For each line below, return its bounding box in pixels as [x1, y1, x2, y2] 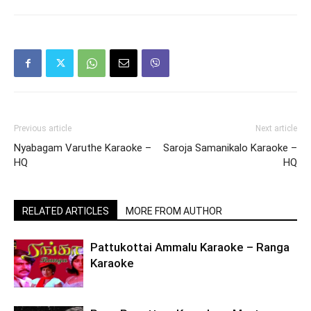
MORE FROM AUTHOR [126, 205, 222, 217]
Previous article [14, 124, 72, 133]
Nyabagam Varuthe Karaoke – [14, 142, 151, 154]
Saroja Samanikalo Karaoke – [163, 142, 297, 154]
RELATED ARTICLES [22, 205, 109, 217]
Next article [255, 124, 297, 133]
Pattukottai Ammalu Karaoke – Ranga [90, 240, 289, 254]
